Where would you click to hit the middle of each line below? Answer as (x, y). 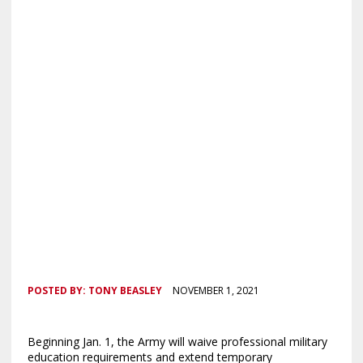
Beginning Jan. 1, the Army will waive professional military (177, 341)
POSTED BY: (58, 290)
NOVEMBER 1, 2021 (216, 290)
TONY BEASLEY (125, 290)
